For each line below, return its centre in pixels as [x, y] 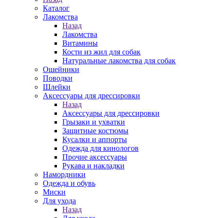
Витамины [80, 43]
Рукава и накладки [93, 166]
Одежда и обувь [69, 183]
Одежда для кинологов [100, 148]
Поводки [58, 78]
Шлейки [57, 87]
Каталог [56, 8]
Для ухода [59, 201]
